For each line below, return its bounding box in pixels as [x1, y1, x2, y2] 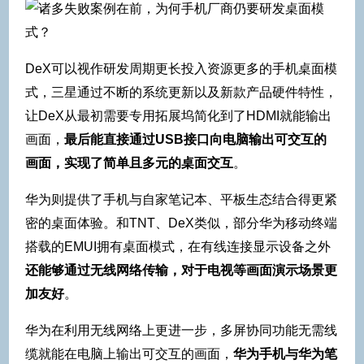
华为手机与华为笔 [233, 347, 337, 362]
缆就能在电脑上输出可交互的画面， [25, 347, 233, 362]
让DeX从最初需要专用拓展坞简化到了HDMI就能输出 [25, 109, 331, 123]
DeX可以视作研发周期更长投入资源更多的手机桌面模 [25, 62, 337, 76]
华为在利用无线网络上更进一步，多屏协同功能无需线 [25, 323, 337, 338]
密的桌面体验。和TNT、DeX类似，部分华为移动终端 [25, 216, 337, 231]
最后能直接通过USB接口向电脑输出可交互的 [64, 132, 327, 147]
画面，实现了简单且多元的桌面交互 [25, 156, 233, 171]
